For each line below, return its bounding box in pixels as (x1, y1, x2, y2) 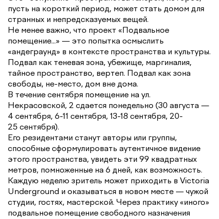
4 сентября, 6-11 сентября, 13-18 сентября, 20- (8, 110, 183, 121)
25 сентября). (8, 121, 59, 131)
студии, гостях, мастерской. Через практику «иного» (8, 197, 209, 207)
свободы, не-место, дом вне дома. (8, 78, 138, 88)
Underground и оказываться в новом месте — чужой (8, 186, 208, 196)
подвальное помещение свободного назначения (8, 207, 190, 218)
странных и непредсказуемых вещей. (8, 14, 149, 24)
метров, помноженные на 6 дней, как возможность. (8, 164, 202, 175)
